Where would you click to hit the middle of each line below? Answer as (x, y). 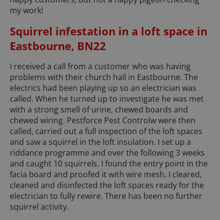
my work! (27, 11)
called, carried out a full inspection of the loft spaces (106, 131)
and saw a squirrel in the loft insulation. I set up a (100, 142)
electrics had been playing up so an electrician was (103, 88)
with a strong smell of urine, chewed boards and (99, 110)
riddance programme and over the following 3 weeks (107, 153)
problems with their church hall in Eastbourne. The (104, 77)
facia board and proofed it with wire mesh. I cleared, (106, 175)
